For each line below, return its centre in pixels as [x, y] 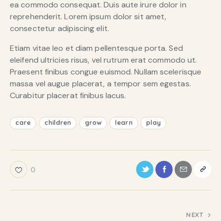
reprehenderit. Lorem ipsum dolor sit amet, [88, 16]
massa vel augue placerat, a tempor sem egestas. [100, 83]
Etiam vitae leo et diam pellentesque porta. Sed [96, 48]
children [58, 122]
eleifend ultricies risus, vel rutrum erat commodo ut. [104, 60]
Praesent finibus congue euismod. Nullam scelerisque [106, 72]
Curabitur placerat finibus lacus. [68, 95]
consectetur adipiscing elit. [59, 28]
